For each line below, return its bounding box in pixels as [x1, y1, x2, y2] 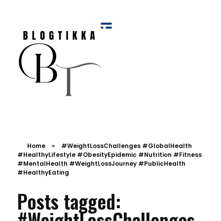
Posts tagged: [17, 187, 121, 215]
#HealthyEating [17, 168, 69, 177]
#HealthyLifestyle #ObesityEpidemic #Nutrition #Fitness [17, 150, 202, 159]
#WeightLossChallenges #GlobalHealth [61, 142, 192, 150]
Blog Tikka [25, 105, 37, 118]
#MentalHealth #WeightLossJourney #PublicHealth [17, 159, 185, 168]
